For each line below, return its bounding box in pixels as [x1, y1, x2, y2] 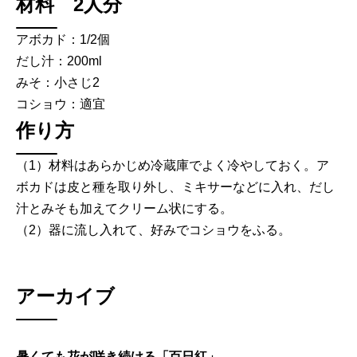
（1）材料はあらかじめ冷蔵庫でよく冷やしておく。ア [16, 158, 329, 172]
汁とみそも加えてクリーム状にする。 [16, 201, 233, 215]
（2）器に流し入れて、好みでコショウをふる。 [16, 222, 291, 237]
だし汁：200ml [16, 53, 102, 68]
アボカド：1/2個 [16, 32, 110, 46]
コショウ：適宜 [16, 96, 105, 111]
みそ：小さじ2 [16, 75, 100, 89]
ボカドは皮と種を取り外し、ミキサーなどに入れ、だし [16, 179, 335, 194]
